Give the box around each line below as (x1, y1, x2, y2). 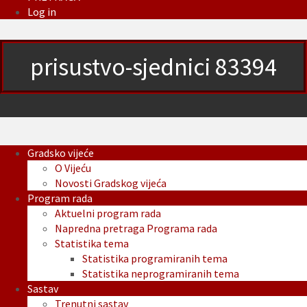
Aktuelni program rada (55, 206, 161, 221)
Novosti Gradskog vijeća (55, 176, 167, 191)
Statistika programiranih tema (82, 251, 228, 266)
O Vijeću (55, 161, 91, 175)
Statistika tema (55, 236, 129, 251)
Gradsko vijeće (27, 146, 94, 160)
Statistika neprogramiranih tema (82, 267, 239, 281)
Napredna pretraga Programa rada (55, 221, 217, 236)
